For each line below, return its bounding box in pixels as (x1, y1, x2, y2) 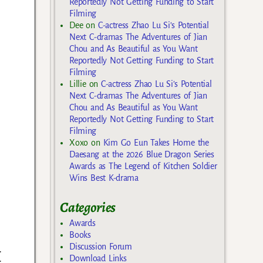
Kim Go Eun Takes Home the (103, 137, 209, 147)
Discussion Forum (69, 242, 132, 252)
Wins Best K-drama (69, 173, 139, 183)
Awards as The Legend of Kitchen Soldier (69, 161, 217, 171)
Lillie (69, 79, 86, 89)
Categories (60, 197, 116, 217)
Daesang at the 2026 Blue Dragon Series (69, 149, 214, 159)
